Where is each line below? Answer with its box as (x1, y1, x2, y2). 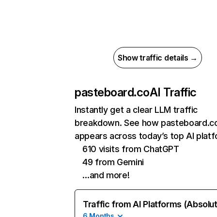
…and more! (82, 170, 130, 180)
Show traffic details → (118, 53, 198, 62)
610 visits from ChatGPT (82, 144, 179, 154)
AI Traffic (149, 85, 197, 99)
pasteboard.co (75, 85, 150, 99)
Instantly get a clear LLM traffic (75, 105, 198, 115)
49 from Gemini (82, 157, 144, 167)
